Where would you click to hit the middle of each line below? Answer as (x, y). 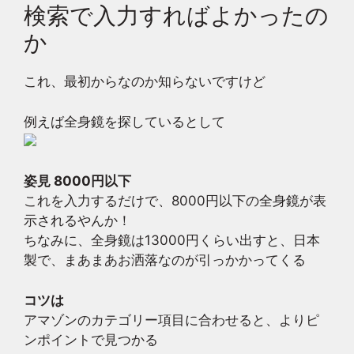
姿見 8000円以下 (77, 181)
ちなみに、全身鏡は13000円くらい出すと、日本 (172, 240)
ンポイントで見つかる (91, 339)
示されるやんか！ (77, 220)
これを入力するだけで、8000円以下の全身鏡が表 (175, 201)
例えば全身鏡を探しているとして (124, 121)
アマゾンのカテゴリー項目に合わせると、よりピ (171, 320)
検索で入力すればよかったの (176, 15)
